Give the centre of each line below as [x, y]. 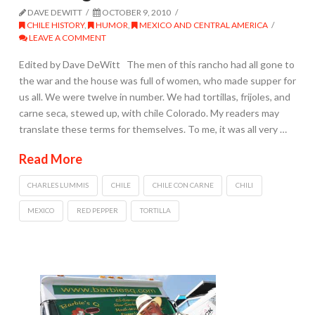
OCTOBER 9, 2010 [136, 12]
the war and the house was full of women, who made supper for [157, 81]
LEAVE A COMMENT [66, 37]
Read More [50, 159]
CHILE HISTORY [54, 25]
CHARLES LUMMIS [58, 185]
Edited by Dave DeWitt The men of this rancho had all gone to [156, 65]
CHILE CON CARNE [183, 185]
